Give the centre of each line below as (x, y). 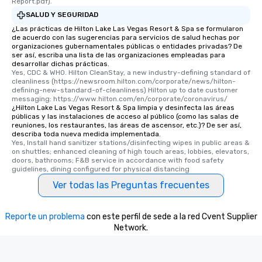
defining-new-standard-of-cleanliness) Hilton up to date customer (125, 90)
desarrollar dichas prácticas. (61, 63)
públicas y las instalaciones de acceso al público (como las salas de (125, 116)
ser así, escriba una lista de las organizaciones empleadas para (118, 55)
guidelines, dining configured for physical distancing (101, 169)
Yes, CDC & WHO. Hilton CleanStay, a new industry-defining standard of (131, 72)
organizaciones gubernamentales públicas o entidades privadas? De (127, 46)
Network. (131, 227)
